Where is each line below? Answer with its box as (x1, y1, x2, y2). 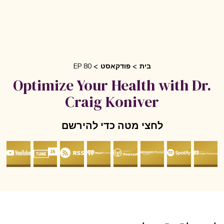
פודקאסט (115, 61, 145, 71)
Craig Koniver (80, 91, 174, 112)
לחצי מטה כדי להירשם (76, 119, 178, 132)
